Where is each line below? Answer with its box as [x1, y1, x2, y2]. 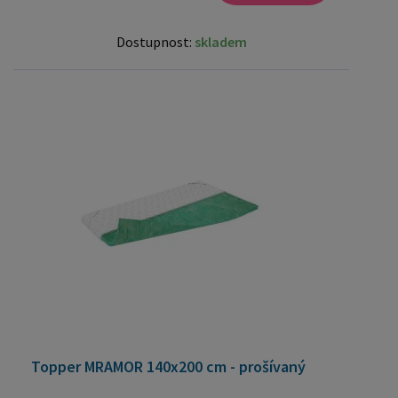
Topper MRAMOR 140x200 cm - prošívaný [31, 355, 306, 377]
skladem [194, 32, 247, 51]
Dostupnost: [115, 32, 195, 51]
